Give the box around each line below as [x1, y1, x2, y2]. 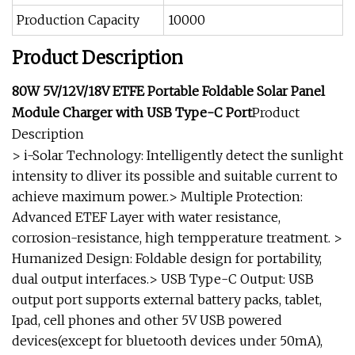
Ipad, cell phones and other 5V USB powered [12, 312, 282, 328]
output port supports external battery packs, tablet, [12, 292, 322, 307]
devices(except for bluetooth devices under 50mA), [12, 333, 323, 349]
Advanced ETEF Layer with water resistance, [12, 209, 281, 225]
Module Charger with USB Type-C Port [12, 105, 252, 120]
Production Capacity [17, 12, 139, 28]
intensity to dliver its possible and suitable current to [12, 168, 338, 184]
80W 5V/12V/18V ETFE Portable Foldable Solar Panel [12, 83, 325, 99]
